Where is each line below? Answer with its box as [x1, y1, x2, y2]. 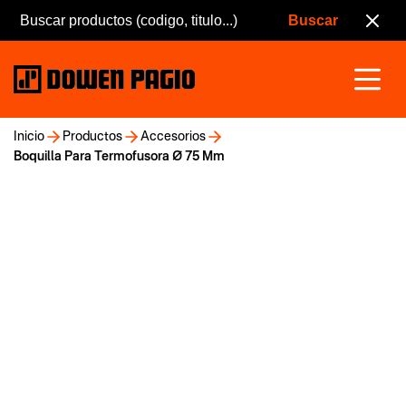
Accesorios [140, 130, 206, 143]
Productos [63, 130, 122, 143]
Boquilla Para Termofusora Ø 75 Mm [14, 150, 225, 163]
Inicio [14, 130, 44, 143]
